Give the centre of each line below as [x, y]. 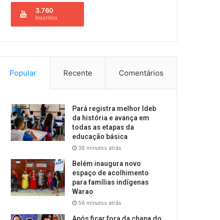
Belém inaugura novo [107, 164]
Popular [23, 73]
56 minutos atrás [100, 203]
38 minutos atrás [100, 148]
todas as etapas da [103, 127]
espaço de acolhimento [111, 173]
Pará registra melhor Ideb [114, 109]
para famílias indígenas [111, 182]
